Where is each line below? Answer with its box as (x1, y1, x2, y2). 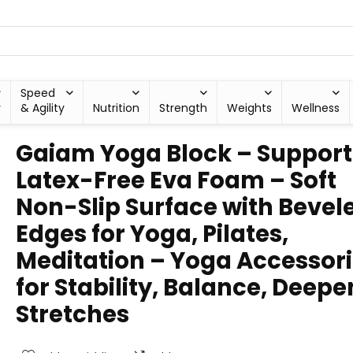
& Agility (20, 100, 65, 116)
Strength (159, 100, 208, 116)
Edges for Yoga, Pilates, (16, 218, 288, 250)
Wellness (292, 100, 340, 116)
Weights (227, 100, 273, 116)
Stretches (16, 299, 129, 330)
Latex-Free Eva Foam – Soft (16, 165, 336, 196)
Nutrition (93, 100, 140, 116)
